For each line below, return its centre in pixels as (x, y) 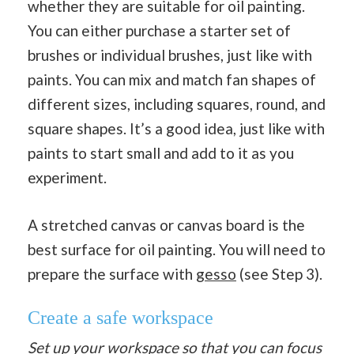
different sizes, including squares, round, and (177, 104)
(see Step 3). (279, 273)
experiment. (67, 177)
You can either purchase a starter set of (159, 30)
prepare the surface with (112, 273)
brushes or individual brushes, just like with (170, 55)
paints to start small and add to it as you (161, 153)
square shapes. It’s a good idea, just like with (176, 128)
